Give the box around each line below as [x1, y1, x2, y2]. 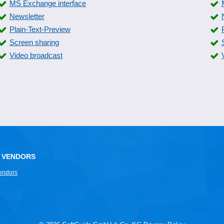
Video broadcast [9, 51, 62, 59]
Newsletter [9, 12, 44, 20]
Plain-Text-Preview [9, 25, 70, 33]
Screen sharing [9, 38, 59, 46]
